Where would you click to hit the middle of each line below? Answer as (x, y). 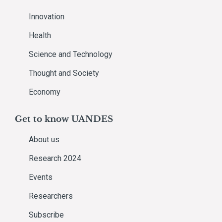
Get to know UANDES (64, 119)
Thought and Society (64, 73)
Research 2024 (55, 158)
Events (41, 177)
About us (44, 139)
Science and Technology (71, 54)
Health (40, 35)
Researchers (51, 196)
